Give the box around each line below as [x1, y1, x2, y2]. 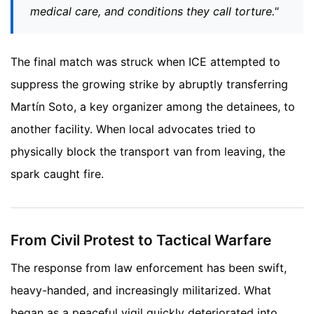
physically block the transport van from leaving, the [11, 144, 285, 158]
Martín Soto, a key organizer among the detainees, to [11, 99, 295, 114]
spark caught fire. [11, 166, 104, 181]
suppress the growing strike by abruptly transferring [11, 76, 288, 91]
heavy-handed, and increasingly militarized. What [11, 283, 271, 298]
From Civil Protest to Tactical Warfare [11, 231, 271, 249]
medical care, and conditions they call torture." [30, 4, 278, 18]
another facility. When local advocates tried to [11, 121, 256, 136]
